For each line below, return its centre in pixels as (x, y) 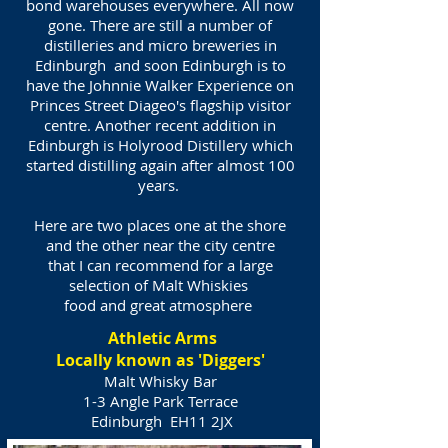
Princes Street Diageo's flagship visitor (160, 105)
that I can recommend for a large (160, 265)
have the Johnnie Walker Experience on (160, 85)
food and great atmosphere (160, 305)
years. (160, 185)
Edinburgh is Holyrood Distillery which (160, 145)
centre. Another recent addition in (160, 125)
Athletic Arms (162, 338)
